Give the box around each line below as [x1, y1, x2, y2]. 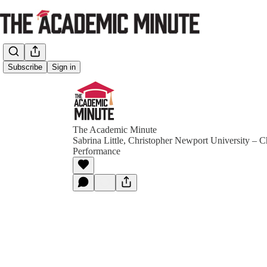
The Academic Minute [73, 125, 157, 135]
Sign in [52, 63, 76, 72]
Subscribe [8, 63, 42, 72]
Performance [73, 146, 120, 156]
